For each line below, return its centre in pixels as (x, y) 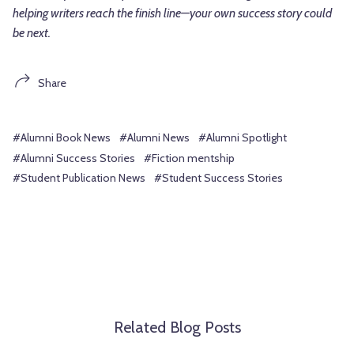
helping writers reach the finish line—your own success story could (172, 13)
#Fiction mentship (189, 158)
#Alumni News (154, 138)
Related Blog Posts (177, 327)
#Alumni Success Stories (74, 158)
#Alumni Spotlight (243, 138)
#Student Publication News (79, 178)
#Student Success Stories (218, 178)
